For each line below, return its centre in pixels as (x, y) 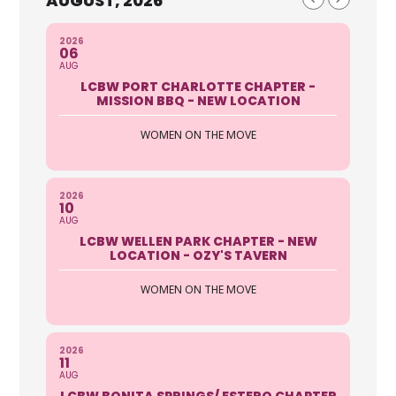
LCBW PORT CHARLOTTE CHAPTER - (198, 86)
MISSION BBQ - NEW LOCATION (198, 100)
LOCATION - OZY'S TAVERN (198, 255)
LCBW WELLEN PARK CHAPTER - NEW (198, 241)
